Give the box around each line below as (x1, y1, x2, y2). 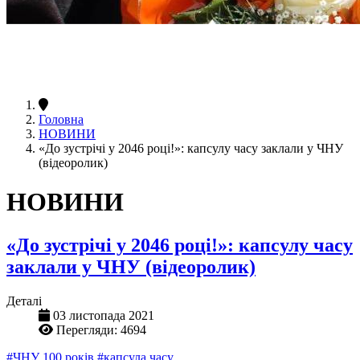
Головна (39, 112, 84, 126)
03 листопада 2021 (53, 308, 154, 322)
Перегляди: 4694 (56, 322, 146, 337)
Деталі (6, 293, 42, 308)
